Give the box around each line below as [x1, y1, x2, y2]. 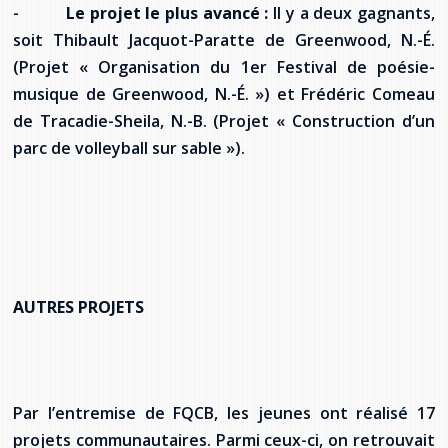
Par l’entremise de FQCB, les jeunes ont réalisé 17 [13, 401, 435, 424]
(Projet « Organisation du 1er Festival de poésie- [13, 55, 435, 78]
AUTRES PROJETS [13, 295, 144, 318]
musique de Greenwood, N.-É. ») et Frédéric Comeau [13, 82, 435, 105]
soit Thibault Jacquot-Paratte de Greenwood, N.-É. [13, 28, 435, 51]
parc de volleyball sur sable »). [13, 136, 245, 159]
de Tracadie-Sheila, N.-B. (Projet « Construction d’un [13, 109, 435, 132]
